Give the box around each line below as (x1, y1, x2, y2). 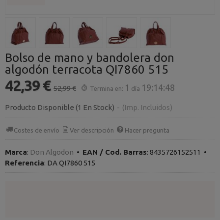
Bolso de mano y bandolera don (5, 51, 174, 64)
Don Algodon (30, 148, 74, 156)
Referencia (5, 159, 44, 167)
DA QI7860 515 (47, 159, 95, 167)
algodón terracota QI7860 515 (5, 63, 168, 76)
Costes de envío (14, 126, 60, 134)
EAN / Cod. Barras (82, 148, 147, 156)
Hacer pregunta (124, 126, 169, 134)
